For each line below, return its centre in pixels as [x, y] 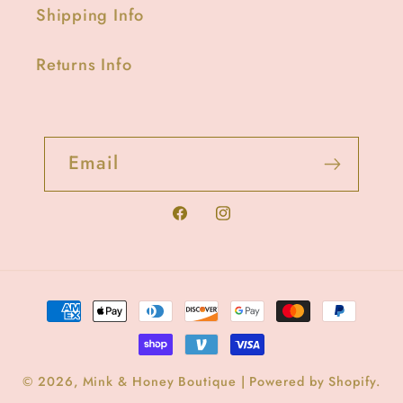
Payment [75, 301]
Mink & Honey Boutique [159, 382]
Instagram [252, 224]
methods [75, 329]
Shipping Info [90, 16]
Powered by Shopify [313, 382]
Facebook [206, 224]
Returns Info [84, 65]
